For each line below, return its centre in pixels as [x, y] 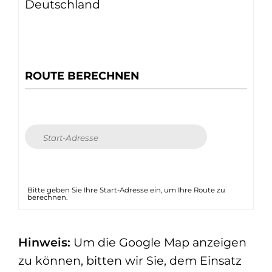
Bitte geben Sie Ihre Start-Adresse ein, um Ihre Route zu [127, 190]
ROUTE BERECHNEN [82, 76]
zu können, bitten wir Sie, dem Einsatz [130, 261]
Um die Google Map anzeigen [158, 243]
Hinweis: [44, 243]
